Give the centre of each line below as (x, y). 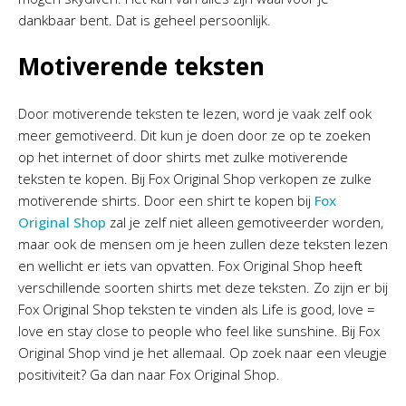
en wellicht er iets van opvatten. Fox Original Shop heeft (190, 266)
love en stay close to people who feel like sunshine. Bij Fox (199, 331)
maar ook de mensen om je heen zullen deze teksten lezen (203, 244)
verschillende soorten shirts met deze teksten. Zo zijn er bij (203, 287)
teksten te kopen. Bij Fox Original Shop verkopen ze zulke (195, 179)
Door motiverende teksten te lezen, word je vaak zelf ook (195, 113)
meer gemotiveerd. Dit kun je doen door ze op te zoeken (194, 135)
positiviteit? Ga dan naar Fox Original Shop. (151, 374)
